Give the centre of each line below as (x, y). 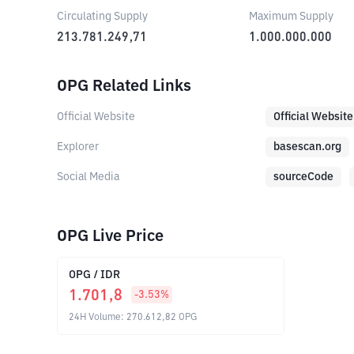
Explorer (78, 147)
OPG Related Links (124, 86)
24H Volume (95, 318)
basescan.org (307, 147)
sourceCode (303, 177)
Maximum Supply (292, 17)
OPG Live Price (110, 236)
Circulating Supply (102, 17)
